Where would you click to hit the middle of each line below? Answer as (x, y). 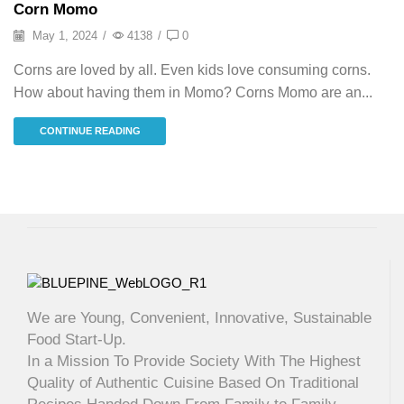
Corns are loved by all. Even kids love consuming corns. (192, 70)
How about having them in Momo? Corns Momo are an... (193, 93)
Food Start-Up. (77, 340)
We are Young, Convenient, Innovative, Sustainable (199, 318)
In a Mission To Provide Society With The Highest (194, 362)
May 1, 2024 (63, 36)
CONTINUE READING (90, 131)
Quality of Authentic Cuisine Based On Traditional (193, 383)
